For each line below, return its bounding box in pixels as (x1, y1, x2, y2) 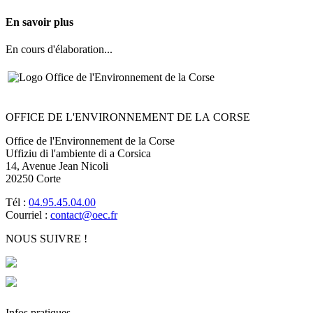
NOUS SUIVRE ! (6, 232, 87, 245)
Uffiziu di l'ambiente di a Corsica (6, 147, 151, 159)
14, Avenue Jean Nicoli (6, 159, 108, 172)
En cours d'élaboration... (6, 43, 112, 55)
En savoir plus (6, 15, 73, 28)
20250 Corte (6, 172, 61, 184)
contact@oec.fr (50, 208, 117, 221)
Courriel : (6, 208, 50, 221)
